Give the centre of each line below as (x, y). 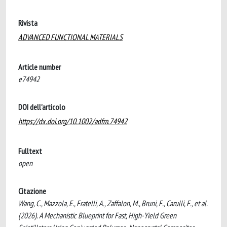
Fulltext (30, 151)
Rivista (28, 23)
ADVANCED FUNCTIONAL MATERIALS (70, 37)
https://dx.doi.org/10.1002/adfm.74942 (73, 121)
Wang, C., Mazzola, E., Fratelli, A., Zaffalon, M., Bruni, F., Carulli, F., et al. (113, 203)
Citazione (32, 191)
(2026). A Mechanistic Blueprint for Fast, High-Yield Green (97, 215)
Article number (40, 67)
